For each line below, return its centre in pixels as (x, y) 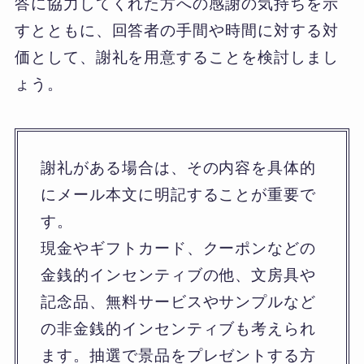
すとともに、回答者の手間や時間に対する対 (176, 30)
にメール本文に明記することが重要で (179, 194)
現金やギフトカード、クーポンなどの (179, 248)
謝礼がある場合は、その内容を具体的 (179, 167)
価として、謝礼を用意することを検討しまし (176, 57)
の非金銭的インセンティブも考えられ (179, 328)
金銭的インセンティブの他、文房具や (179, 275)
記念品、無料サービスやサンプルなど (179, 301)
